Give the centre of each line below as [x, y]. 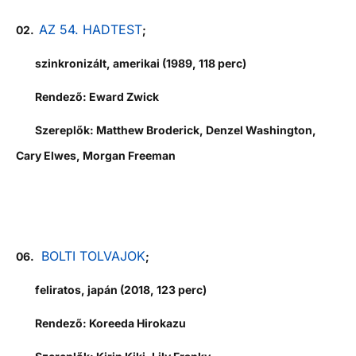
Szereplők [53, 130]
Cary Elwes [46, 155]
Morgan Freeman [129, 155]
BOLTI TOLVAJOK [93, 255]
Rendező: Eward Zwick [87, 96]
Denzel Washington [259, 130]
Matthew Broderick [148, 130]
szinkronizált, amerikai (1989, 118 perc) [131, 63]
